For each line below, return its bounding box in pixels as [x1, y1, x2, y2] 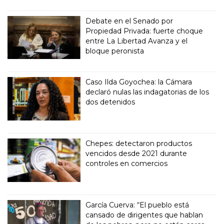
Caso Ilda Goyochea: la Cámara [85, 77, 192, 87]
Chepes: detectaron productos [85, 139, 192, 148]
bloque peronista [85, 46, 144, 55]
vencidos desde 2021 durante [85, 149, 187, 158]
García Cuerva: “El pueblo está [85, 200, 189, 210]
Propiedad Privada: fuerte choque [85, 26, 203, 35]
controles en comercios [85, 159, 168, 168]
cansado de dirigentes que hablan [85, 210, 203, 220]
